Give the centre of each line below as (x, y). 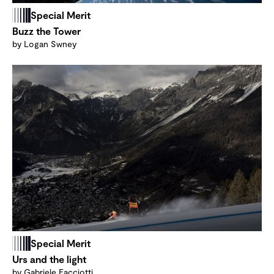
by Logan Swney (44, 44)
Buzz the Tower (46, 31)
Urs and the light (49, 259)
